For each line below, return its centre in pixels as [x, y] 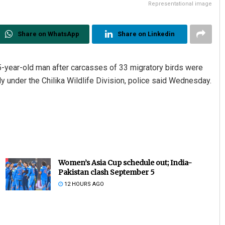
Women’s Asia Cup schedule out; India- [125, 162]
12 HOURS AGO [83, 184]
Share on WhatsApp [48, 34]
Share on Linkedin [146, 34]
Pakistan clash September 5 [106, 172]
